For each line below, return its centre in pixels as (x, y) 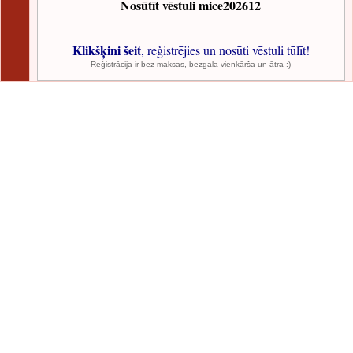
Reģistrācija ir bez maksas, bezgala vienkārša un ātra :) (191, 64)
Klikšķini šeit (106, 50)
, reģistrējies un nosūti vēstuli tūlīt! (225, 50)
